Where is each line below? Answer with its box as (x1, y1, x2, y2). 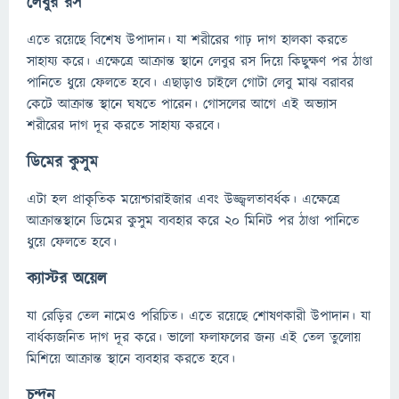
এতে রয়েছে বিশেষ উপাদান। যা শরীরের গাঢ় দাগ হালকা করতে (27, 30, 347, 50)
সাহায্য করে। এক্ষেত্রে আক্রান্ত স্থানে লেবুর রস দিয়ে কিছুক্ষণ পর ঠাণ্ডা (27, 52, 372, 71)
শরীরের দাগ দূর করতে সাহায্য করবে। (27, 116, 220, 135)
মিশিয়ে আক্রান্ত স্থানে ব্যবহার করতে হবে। (27, 349, 235, 369)
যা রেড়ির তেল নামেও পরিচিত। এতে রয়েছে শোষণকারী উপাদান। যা (27, 306, 370, 326)
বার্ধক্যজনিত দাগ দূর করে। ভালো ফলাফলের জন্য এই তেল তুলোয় (27, 328, 361, 347)
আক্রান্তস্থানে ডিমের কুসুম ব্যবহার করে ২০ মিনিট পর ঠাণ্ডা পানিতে (27, 211, 359, 231)
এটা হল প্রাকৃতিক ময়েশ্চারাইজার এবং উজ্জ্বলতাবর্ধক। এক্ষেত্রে (27, 190, 340, 209)
